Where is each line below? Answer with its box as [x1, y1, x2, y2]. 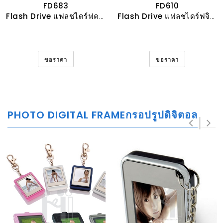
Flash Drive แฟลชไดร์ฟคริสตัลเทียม [6, 11, 99, 21]
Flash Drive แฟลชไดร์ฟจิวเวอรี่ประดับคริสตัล [117, 11, 210, 21]
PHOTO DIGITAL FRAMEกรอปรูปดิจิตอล [7, 108, 198, 122]
